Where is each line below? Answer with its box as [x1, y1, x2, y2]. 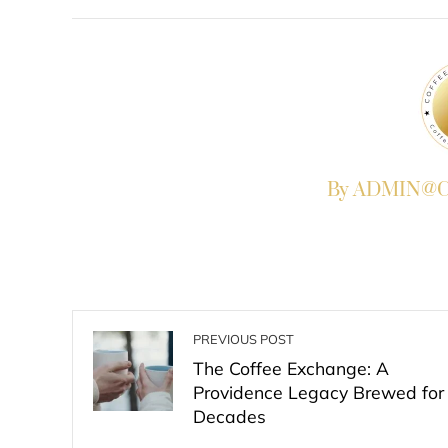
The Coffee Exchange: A [193, 357, 389, 379]
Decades [193, 405, 266, 427]
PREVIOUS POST [193, 331, 294, 347]
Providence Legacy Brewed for [193, 381, 444, 403]
